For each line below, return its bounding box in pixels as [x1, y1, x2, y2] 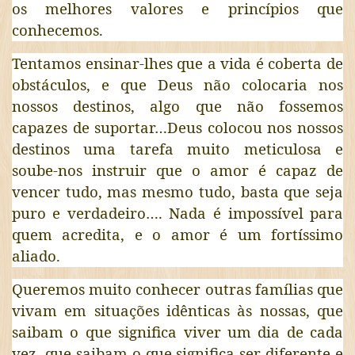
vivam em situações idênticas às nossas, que [11, 300, 344, 320]
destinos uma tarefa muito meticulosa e [11, 138, 344, 158]
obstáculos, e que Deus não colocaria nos [11, 74, 344, 94]
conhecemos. [11, 19, 103, 40]
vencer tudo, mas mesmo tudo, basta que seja [11, 181, 344, 201]
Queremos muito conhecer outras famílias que [11, 278, 344, 299]
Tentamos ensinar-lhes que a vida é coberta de [11, 52, 344, 73]
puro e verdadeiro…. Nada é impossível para [11, 202, 344, 223]
